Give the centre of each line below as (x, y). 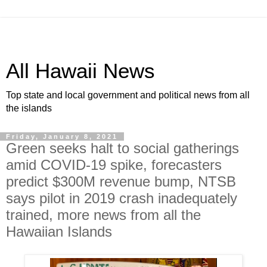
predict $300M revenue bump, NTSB (121, 181)
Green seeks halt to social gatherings (122, 148)
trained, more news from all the (103, 215)
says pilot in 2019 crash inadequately (122, 198)
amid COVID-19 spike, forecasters (114, 165)
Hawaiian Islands (59, 232)
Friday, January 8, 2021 (62, 136)
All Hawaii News (80, 71)
